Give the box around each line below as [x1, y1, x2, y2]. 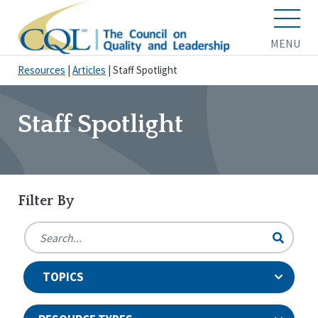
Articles [72, 63, 106, 77]
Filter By [18, 193, 74, 209]
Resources [18, 63, 65, 77]
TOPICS [42, 269, 84, 285]
